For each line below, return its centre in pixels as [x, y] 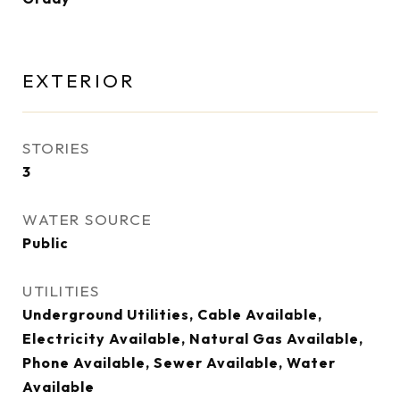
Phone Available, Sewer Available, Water [179, 362]
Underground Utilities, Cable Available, [172, 314]
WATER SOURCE [87, 219]
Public [46, 243]
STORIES [56, 148]
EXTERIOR [79, 80]
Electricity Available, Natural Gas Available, [193, 338]
